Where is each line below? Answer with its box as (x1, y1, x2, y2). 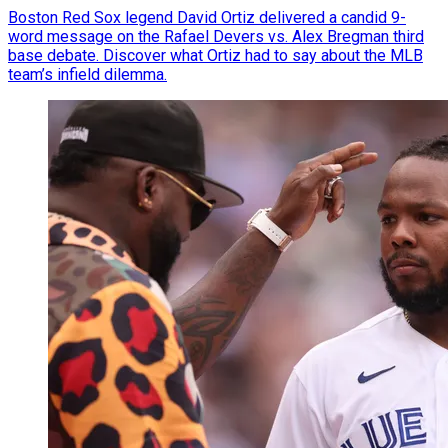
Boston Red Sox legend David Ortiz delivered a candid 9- (8, 8, 406, 28)
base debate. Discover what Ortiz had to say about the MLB (8, 46, 423, 66)
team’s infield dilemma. (8, 65, 167, 85)
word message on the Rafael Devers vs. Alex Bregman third (8, 27, 424, 47)
